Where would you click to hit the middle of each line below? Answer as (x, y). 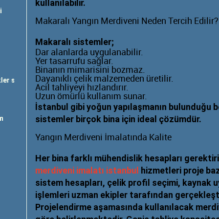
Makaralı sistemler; (75, 42)
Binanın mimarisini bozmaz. (90, 70)
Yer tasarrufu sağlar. (74, 61)
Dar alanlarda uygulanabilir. (89, 53)
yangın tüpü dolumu (115, 80)
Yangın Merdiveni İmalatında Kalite (103, 138)
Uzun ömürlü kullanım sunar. (91, 97)
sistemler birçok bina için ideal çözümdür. (118, 119)
